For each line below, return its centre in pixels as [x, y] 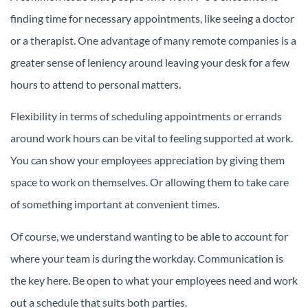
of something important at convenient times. [115, 204]
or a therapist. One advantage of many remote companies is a [153, 40]
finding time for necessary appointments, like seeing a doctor [152, 18]
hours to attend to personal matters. [96, 84]
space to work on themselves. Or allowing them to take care [150, 182]
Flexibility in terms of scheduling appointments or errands [146, 116]
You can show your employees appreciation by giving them [147, 160]
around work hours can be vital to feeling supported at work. [152, 138]
